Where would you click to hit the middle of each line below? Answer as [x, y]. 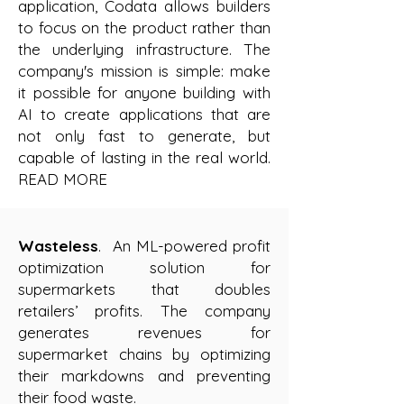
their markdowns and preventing [144, 376]
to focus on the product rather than [144, 28]
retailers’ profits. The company [144, 311]
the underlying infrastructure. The [144, 49]
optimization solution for [144, 267]
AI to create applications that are [144, 114]
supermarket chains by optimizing [144, 354]
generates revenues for [144, 332]
